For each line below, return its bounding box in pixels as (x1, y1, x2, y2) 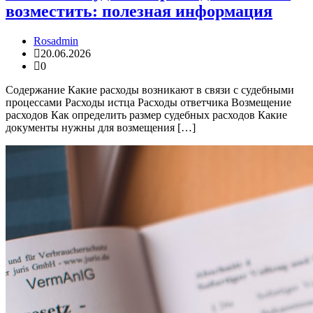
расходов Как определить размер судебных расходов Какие (6, 108, 287, 121)
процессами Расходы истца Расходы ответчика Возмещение (6, 96, 291, 108)
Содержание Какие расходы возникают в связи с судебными (6, 83, 294, 96)
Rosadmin (34, 34, 78, 47)
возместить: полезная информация (6, 1, 272, 20)
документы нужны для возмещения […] (6, 121, 196, 133)
